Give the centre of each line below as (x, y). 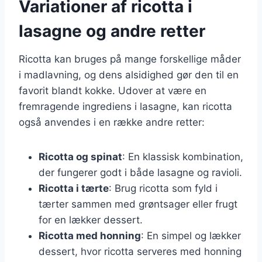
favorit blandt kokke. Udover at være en (113, 90)
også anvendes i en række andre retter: (112, 122)
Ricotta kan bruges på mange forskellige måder (130, 59)
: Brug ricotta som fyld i (163, 188)
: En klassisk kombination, (183, 156)
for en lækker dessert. (91, 220)
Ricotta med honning (90, 235)
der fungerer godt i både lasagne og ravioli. (140, 172)
